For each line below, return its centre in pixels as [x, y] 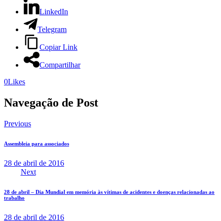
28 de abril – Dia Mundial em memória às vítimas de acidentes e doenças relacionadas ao [109, 192]
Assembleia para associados [37, 143]
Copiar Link [58, 47]
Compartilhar [60, 65]
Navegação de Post [51, 102]
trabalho [14, 198]
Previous [18, 123]
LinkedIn [54, 11]
